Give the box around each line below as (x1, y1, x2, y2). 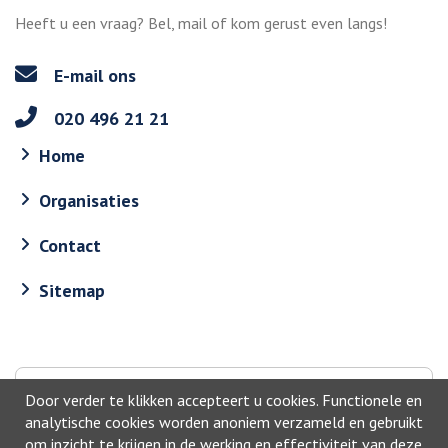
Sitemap (39, 279, 105, 303)
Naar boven (188, 379, 284, 404)
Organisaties (39, 189, 139, 213)
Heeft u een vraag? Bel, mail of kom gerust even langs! (15, 13, 387, 34)
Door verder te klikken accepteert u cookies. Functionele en (25, 390, 422, 410)
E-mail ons (49, 64, 136, 88)
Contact (39, 234, 101, 258)
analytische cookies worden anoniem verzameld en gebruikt (25, 412, 423, 432)
